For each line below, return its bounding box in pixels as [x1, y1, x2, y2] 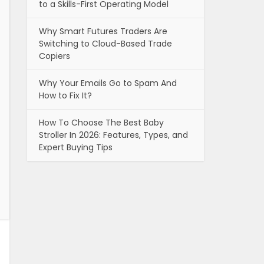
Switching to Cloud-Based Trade [39, 38, 172, 50]
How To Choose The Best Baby [39, 117, 164, 129]
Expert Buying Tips [39, 141, 113, 154]
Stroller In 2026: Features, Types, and [39, 129, 188, 141]
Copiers [39, 50, 70, 62]
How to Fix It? [39, 90, 92, 102]
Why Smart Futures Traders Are [39, 25, 167, 38]
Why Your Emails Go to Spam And [39, 77, 177, 90]
